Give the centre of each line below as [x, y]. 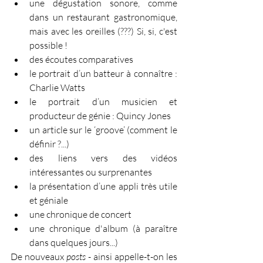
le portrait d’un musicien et [103, 101]
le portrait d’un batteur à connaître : [103, 73]
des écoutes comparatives [81, 59]
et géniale [49, 200]
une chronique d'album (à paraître [103, 228]
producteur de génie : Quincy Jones [100, 115]
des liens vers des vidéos [103, 158]
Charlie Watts [57, 87]
